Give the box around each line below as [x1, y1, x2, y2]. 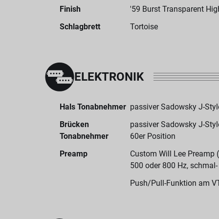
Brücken [60, 120, 89, 129]
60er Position [130, 131, 175, 141]
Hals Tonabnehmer [60, 102, 126, 111]
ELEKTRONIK [74, 70, 144, 84]
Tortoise [130, 22, 158, 31]
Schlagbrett [60, 22, 100, 31]
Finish [60, 4, 81, 14]
